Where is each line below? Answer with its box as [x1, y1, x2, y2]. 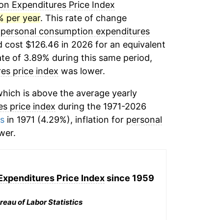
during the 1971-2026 [55, 101, 146, 111]
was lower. [58, 66, 105, 76]
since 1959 [105, 172, 155, 183]
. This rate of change [40, 13, 127, 23]
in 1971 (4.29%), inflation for [4, 114, 126, 125]
